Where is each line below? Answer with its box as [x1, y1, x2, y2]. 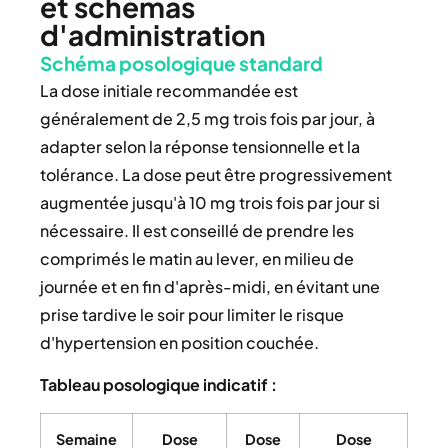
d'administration [40, 16, 266, 52]
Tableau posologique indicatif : [40, 373, 277, 395]
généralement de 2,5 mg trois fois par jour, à [40, 107, 375, 129]
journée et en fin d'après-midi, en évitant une [40, 275, 380, 297]
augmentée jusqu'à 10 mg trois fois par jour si [40, 191, 380, 213]
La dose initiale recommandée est [40, 79, 298, 101]
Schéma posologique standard [40, 50, 323, 75]
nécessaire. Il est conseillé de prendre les [40, 219, 354, 241]
